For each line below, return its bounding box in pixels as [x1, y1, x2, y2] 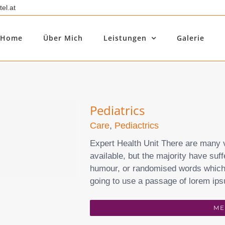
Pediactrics [115, 121, 159, 131]
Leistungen [103, 33, 147, 43]
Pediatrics [90, 102, 145, 119]
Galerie [176, 33, 204, 43]
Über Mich [43, 33, 83, 43]
